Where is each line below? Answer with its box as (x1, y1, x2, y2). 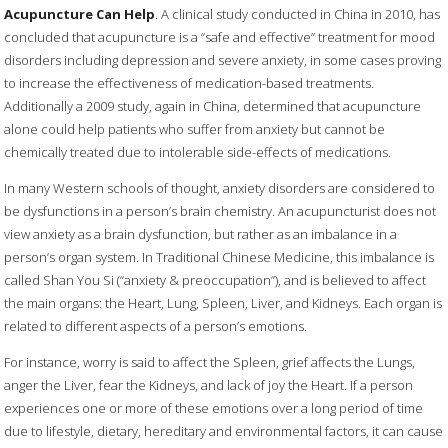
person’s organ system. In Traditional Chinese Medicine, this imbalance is (4, 247, 435, 266)
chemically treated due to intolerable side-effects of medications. (4, 142, 392, 161)
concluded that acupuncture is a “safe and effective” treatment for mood (4, 27, 436, 46)
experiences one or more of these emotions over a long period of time (4, 398, 424, 417)
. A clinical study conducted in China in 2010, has (155, 4, 441, 23)
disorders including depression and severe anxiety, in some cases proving (4, 50, 442, 69)
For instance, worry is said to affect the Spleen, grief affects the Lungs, (4, 352, 416, 371)
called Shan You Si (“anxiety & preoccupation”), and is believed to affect (4, 270, 427, 289)
